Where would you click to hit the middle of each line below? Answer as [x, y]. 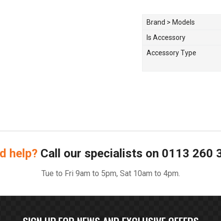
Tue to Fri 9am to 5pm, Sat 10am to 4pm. [110, 174]
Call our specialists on [99, 154]
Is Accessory [166, 37]
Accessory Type [171, 53]
